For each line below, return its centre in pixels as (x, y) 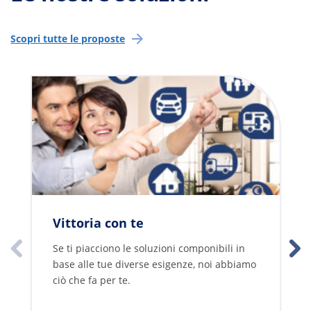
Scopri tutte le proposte (68, 38)
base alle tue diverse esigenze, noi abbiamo (154, 264)
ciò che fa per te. (91, 280)
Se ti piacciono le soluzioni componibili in (149, 248)
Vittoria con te (98, 223)
